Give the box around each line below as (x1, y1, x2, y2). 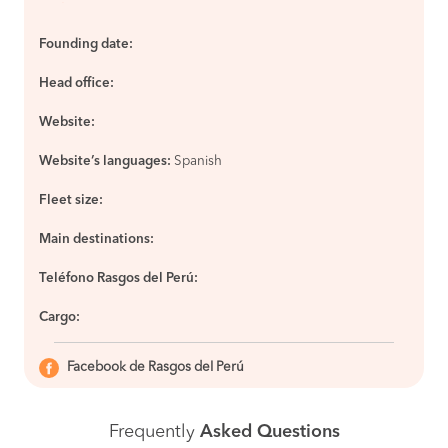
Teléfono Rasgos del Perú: (39, 272, 198, 285)
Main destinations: (39, 233, 154, 246)
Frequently (108, 423, 200, 441)
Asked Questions (199, 423, 340, 441)
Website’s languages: (39, 155, 171, 168)
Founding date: (39, 38, 133, 51)
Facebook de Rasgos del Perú (67, 361, 244, 375)
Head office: (39, 77, 114, 90)
